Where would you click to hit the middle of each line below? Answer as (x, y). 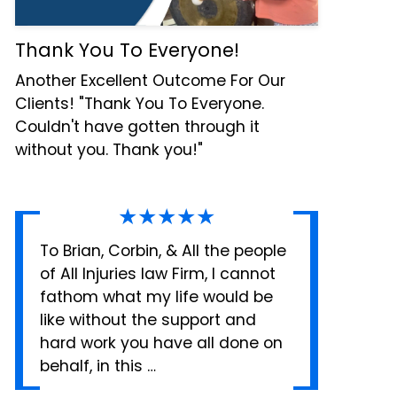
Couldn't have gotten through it (138, 127)
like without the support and (148, 319)
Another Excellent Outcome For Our (151, 81)
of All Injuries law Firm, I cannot (158, 273)
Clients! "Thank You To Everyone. (140, 104)
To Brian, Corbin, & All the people (163, 250)
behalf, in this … (98, 366)
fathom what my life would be (157, 296)
